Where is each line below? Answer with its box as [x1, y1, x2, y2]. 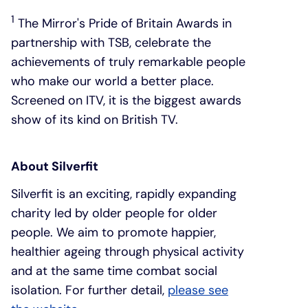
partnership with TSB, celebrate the [11, 34, 211, 51]
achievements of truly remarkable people [11, 53, 245, 70]
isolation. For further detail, [11, 281, 168, 298]
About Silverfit [11, 157, 98, 175]
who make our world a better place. [11, 72, 214, 89]
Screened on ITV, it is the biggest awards [11, 91, 241, 109]
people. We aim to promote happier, [11, 223, 216, 241]
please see [168, 281, 228, 298]
